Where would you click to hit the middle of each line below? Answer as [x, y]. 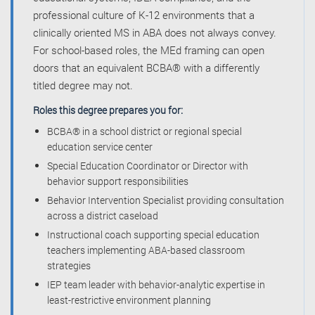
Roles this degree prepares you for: [108, 110]
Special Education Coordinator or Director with [148, 166]
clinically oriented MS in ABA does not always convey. [155, 33]
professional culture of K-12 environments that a [144, 15]
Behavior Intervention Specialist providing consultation [166, 200]
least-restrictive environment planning [129, 300]
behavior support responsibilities [118, 181]
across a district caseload [103, 216]
